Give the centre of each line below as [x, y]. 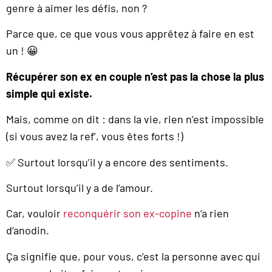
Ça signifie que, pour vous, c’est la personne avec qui [133, 256]
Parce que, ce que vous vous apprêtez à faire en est [130, 34]
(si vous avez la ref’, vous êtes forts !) [95, 136]
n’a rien [210, 213]
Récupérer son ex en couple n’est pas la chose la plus [135, 76]
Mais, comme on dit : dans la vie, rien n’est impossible [135, 119]
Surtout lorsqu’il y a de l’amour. [80, 187]
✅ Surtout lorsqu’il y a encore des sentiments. [117, 162]
